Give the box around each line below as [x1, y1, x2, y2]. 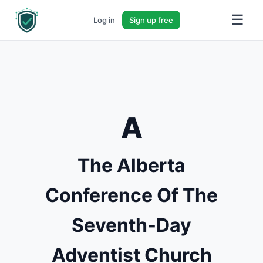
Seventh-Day [72, 214, 191, 237]
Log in [93, 15, 115, 25]
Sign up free [129, 15, 173, 25]
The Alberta [77, 154, 186, 177]
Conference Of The [45, 184, 218, 207]
